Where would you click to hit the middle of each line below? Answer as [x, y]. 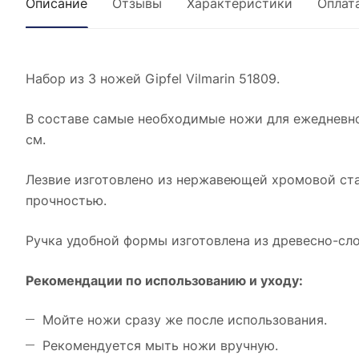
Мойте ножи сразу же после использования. [185, 320]
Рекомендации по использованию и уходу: [164, 280]
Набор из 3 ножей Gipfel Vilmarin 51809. [153, 79]
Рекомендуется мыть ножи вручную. [160, 345]
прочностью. [66, 200]
